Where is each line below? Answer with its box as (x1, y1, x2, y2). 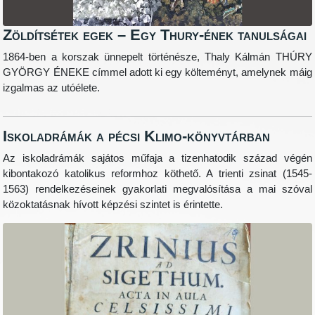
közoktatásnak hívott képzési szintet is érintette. (3, 199, 224, 211)
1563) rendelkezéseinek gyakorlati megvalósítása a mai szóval (3, 184, 312, 195)
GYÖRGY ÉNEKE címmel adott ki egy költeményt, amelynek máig (3, 67, 312, 79)
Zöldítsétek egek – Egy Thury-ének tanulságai (3, 25, 307, 44)
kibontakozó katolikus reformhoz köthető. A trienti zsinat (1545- (3, 168, 312, 180)
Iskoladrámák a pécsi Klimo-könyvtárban (3, 127, 271, 146)
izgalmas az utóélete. (3, 82, 101, 94)
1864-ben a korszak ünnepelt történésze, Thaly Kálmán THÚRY (3, 51, 312, 63)
